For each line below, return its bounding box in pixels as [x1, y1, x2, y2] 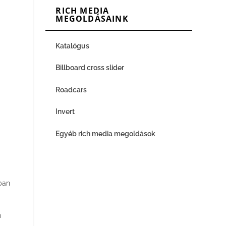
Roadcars [55, 85, 87, 94]
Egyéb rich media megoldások [55, 129, 156, 138]
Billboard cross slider [55, 64, 125, 72]
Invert [55, 107, 75, 116]
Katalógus [55, 42, 91, 50]
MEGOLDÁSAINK [55, 13, 129, 24]
